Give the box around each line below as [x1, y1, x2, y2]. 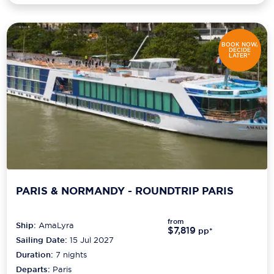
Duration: [16, 250, 56, 261]
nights [61, 250, 87, 260]
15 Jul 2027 [70, 235, 114, 245]
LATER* [229, 51, 251, 59]
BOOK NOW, [221, 40, 258, 48]
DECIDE [228, 46, 251, 54]
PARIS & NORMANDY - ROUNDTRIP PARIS [16, 183, 234, 198]
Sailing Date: [16, 235, 68, 246]
